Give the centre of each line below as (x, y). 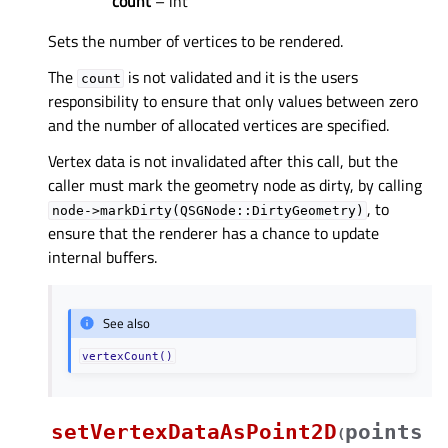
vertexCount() (128, 355)
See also (127, 323)
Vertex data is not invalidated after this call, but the (223, 161)
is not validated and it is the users (241, 77)
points (384, 431)
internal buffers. (102, 257)
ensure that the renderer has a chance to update (213, 233)
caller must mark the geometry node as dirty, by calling (235, 185)
